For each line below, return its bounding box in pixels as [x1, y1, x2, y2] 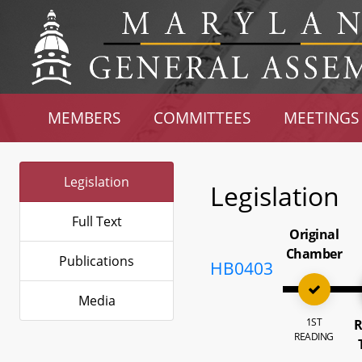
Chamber [285, 245, 343, 263]
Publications [59, 252, 134, 270]
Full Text [71, 213, 122, 230]
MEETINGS [283, 107, 359, 128]
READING [294, 330, 334, 343]
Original [289, 225, 339, 243]
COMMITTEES [154, 107, 251, 128]
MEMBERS [48, 107, 121, 128]
